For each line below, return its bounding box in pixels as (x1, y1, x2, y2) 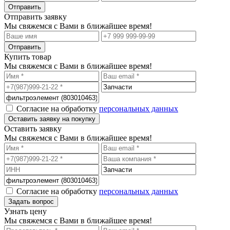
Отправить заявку (4, 12, 67, 21)
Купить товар (4, 52, 51, 61)
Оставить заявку (4, 124, 62, 133)
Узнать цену (4, 206, 47, 216)
